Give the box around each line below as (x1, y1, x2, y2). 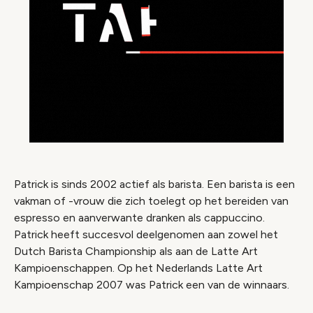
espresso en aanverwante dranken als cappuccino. (14, 211, 265, 224)
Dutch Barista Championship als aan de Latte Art (14, 245, 258, 258)
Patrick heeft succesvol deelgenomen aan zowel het (14, 228, 278, 241)
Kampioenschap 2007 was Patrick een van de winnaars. (14, 278, 289, 291)
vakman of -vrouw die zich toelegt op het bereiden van (14, 194, 289, 208)
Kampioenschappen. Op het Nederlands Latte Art (14, 261, 263, 275)
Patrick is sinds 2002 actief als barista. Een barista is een (14, 177, 295, 191)
